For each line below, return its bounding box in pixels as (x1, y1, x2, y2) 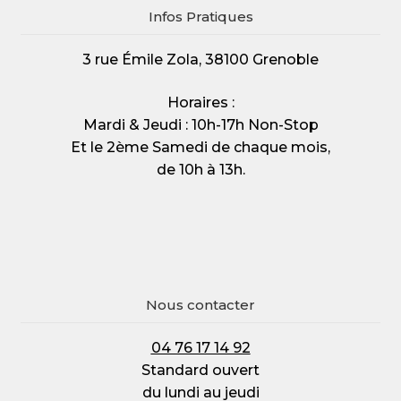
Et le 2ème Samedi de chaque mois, (71, 138, 330, 156)
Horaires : (166, 93, 235, 111)
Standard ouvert (141, 361, 260, 379)
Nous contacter (146, 295, 255, 313)
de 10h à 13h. (156, 160, 245, 178)
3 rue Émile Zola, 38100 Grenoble (82, 50, 319, 68)
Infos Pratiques (148, 7, 253, 25)
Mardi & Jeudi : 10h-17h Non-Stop (82, 115, 319, 133)
